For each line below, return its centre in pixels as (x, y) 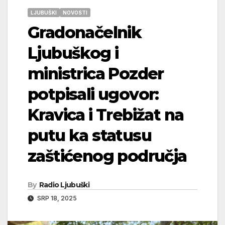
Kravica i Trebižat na (106, 115)
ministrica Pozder (96, 73)
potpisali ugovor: (93, 94)
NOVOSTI (75, 12)
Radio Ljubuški (64, 185)
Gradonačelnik (85, 32)
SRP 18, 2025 (56, 198)
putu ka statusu (89, 135)
